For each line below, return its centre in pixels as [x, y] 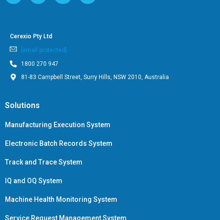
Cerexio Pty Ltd [31, 37]
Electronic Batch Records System [59, 144]
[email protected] [44, 50]
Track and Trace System [44, 162]
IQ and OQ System [34, 181]
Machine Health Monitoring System [61, 200]
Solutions [22, 106]
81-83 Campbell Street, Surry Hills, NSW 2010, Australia [95, 77]
